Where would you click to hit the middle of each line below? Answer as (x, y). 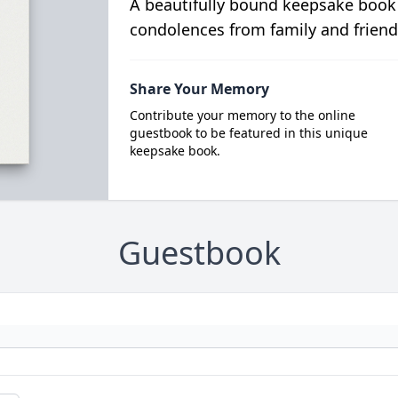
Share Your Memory (199, 89)
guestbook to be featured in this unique (248, 133)
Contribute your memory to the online (242, 115)
